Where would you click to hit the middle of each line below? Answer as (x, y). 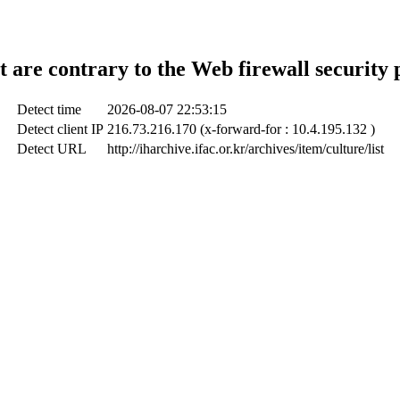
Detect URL (51, 148)
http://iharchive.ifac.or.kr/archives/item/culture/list (245, 148)
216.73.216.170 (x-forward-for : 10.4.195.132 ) (241, 129)
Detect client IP (60, 129)
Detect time (49, 109)
